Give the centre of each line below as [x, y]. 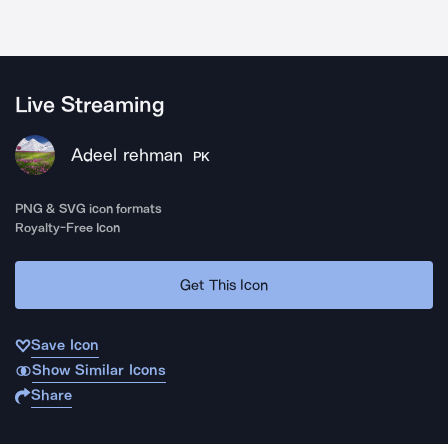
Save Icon [65, 345]
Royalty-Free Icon [68, 227]
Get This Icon [224, 284]
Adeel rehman [127, 155]
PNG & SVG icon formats [89, 208]
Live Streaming [90, 105]
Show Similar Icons [98, 370]
